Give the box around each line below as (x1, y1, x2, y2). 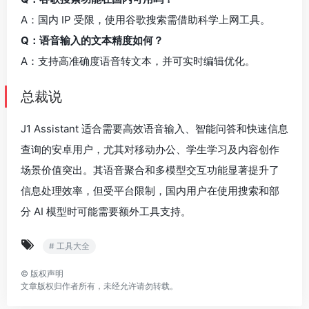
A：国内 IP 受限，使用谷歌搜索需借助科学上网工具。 (21, 12, 270, 26)
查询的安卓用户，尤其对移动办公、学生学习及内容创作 (21, 142, 279, 156)
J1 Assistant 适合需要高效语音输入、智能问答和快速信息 (21, 121, 288, 135)
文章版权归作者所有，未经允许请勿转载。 (21, 280, 178, 291)
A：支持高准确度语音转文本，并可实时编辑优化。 (21, 54, 255, 68)
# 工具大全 (49, 240, 90, 251)
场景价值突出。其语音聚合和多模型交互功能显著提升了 (21, 163, 279, 177)
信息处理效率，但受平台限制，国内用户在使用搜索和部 (21, 183, 279, 197)
